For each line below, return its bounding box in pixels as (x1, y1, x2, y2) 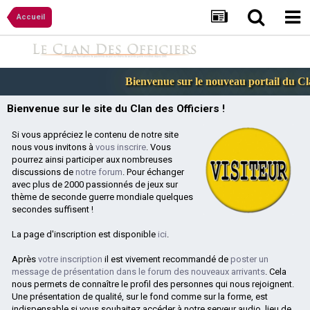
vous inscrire (95, 142, 146, 153)
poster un (230, 254, 268, 265)
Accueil (17, 12, 45, 21)
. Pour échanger (122, 167, 184, 178)
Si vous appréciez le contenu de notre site (12, 129, 179, 140)
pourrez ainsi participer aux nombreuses (12, 154, 172, 165)
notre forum (75, 167, 122, 178)
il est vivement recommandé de (102, 254, 230, 265)
